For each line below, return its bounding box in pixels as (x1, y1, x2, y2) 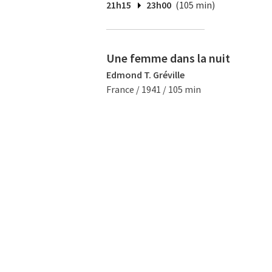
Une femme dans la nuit (106, 50, 230, 66)
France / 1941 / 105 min (106, 83, 201, 95)
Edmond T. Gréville (106, 69, 185, 81)
